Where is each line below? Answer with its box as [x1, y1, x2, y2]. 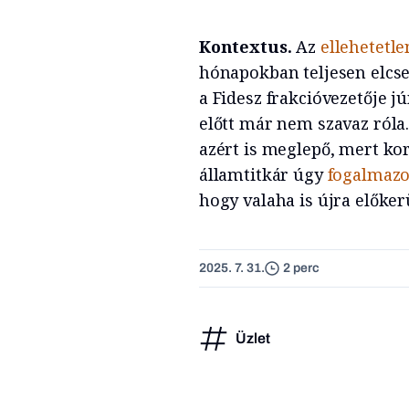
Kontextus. [198, 35, 292, 58]
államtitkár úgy [198, 163, 328, 185]
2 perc [282, 261, 320, 275]
